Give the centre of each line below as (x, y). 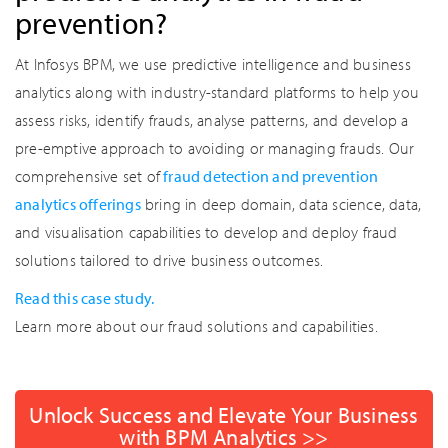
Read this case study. (85, 298)
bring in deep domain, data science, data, (281, 204)
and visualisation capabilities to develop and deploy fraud (206, 232)
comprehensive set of (87, 176)
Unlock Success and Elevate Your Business (224, 415)
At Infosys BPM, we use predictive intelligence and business (213, 64)
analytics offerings (78, 204)
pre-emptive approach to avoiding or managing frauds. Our (215, 148)
